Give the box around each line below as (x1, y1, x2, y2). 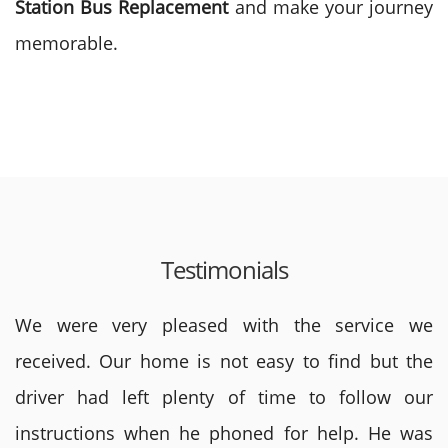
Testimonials (160, 253, 288, 286)
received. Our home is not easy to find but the (15, 349, 433, 373)
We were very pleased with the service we (15, 313, 433, 337)
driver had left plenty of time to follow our (15, 385, 433, 409)
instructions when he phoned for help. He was (15, 421, 433, 445)
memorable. (15, 31, 118, 55)
